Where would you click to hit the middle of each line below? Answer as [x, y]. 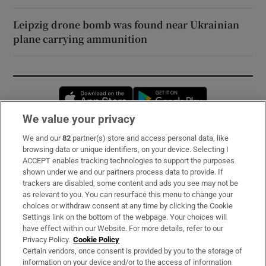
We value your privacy [79, 119]
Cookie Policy [96, 240]
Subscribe [35, 146]
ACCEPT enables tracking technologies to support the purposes [129, 161]
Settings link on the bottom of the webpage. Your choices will [125, 217]
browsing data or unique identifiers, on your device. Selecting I [126, 149]
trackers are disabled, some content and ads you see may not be [131, 183]
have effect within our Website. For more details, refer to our [123, 228]
